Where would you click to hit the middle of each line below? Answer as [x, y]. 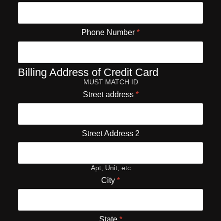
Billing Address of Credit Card [88, 72]
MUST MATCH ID [110, 82]
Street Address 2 [110, 133]
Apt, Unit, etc [110, 167]
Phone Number [109, 33]
